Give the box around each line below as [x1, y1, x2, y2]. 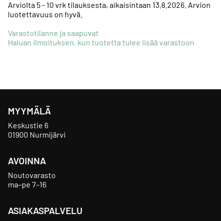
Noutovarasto [8, 170, 56, 180]
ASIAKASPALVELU [8, 205, 82, 216]
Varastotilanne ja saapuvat [8, 28, 99, 37]
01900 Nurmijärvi [8, 130, 66, 139]
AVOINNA [8, 155, 46, 166]
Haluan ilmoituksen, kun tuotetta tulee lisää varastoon [8, 37, 194, 47]
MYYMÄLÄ [8, 105, 51, 116]
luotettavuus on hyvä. [8, 9, 82, 19]
